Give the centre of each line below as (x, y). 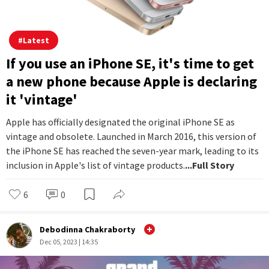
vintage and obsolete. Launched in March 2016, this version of (131, 137)
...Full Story (210, 165)
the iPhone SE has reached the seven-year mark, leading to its (132, 151)
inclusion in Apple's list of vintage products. (95, 165)
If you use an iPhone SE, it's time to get (130, 64)
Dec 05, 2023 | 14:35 (69, 241)
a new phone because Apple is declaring (131, 82)
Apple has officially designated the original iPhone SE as (120, 122)
